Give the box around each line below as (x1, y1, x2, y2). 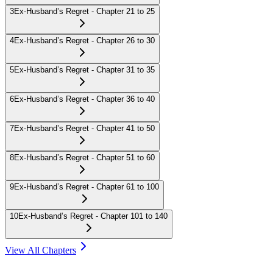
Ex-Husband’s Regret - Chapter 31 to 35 (14, 65, 155, 74)
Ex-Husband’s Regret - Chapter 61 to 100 (14, 182, 159, 191)
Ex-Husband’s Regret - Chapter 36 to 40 (14, 94, 155, 104)
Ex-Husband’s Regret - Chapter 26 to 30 (14, 35, 155, 45)
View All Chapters (5, 244, 76, 255)
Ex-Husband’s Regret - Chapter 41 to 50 (14, 123, 155, 133)
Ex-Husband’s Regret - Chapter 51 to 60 (14, 152, 155, 162)
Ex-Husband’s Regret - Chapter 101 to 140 (18, 211, 168, 221)
